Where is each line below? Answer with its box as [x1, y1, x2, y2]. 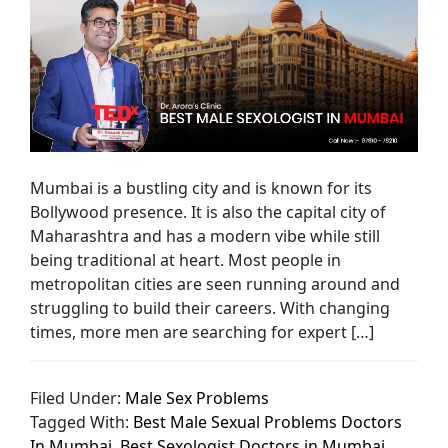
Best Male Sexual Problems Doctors [133, 410, 403, 433]
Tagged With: [30, 410, 134, 433]
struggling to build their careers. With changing [30, 296, 391, 319]
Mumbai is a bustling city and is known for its [30, 176, 373, 199]
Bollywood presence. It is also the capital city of [30, 200, 387, 223]
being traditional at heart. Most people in [30, 248, 342, 271]
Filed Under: [30, 386, 126, 409]
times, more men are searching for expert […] [30, 320, 375, 343]
